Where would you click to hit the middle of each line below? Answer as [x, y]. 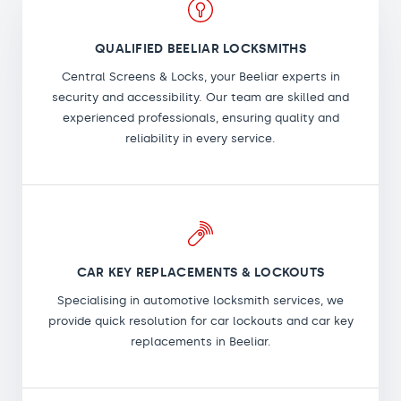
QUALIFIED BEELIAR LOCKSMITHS [200, 48]
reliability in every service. [200, 138]
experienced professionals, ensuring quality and [200, 117]
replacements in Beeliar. [200, 341]
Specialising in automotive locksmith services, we [200, 300]
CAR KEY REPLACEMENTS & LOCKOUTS [200, 272]
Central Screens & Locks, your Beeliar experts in [200, 76]
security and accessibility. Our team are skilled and [200, 97]
